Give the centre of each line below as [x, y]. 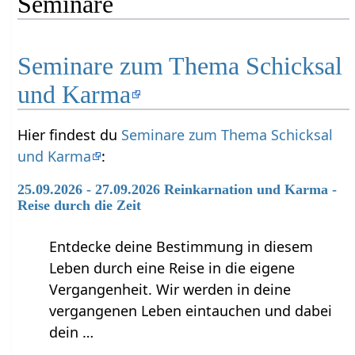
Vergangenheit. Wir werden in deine [170, 290]
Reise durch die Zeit [80, 206]
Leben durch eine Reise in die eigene [172, 268]
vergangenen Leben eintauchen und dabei [191, 311]
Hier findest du [70, 135]
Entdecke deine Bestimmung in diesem [181, 247]
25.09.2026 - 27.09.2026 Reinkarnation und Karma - [177, 190]
